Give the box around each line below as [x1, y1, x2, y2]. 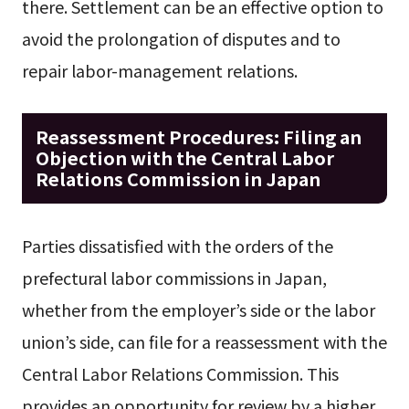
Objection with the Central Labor [35, 144, 334, 172]
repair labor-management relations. [21, 58, 298, 82]
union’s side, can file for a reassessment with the [21, 330, 387, 354]
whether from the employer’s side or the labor [21, 298, 375, 322]
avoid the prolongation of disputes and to [21, 26, 341, 50]
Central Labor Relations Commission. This [21, 362, 339, 386]
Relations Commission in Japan [35, 165, 320, 193]
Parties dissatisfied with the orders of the [21, 234, 333, 258]
